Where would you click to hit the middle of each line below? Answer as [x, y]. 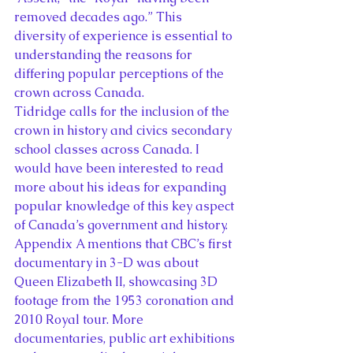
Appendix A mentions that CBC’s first [124, 243]
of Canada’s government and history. [123, 225]
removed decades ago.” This [100, 17]
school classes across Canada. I [108, 149]
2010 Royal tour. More [80, 319]
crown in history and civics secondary [124, 130]
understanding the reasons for [105, 54]
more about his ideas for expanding [122, 187]
